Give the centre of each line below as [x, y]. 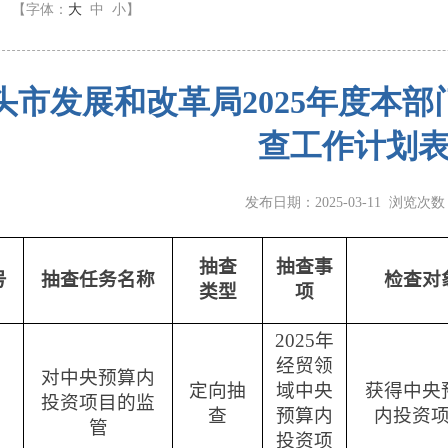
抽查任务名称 [98, 279]
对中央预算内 [98, 377]
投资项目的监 [98, 402]
